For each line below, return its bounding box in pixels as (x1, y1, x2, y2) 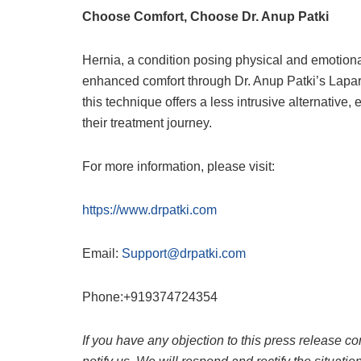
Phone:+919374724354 (82, 290, 218, 305)
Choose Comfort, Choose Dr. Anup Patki (82, 10, 329, 24)
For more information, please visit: (82, 160, 275, 174)
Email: (82, 247, 122, 261)
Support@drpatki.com (122, 247, 246, 261)
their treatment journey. (82, 116, 212, 131)
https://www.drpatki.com (82, 203, 217, 218)
